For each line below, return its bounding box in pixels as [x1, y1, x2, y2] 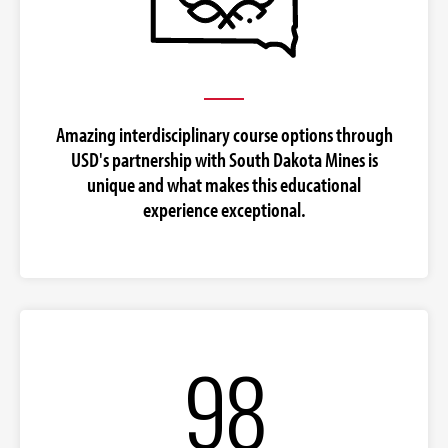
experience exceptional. [142, 196, 306, 223]
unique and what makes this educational [87, 171, 361, 198]
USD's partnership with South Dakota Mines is [70, 146, 378, 173]
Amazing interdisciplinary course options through [55, 121, 393, 148]
